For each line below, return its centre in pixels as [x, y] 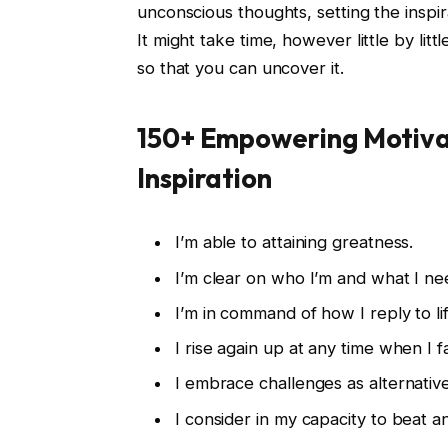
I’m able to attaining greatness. [294, 242]
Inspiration [204, 178]
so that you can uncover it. [240, 67]
